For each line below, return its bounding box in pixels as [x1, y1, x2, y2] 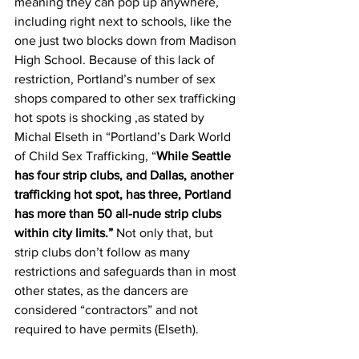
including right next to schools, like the [14, 14, 235, 28]
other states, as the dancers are [14, 283, 192, 297]
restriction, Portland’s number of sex [14, 71, 219, 86]
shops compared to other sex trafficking [14, 91, 239, 105]
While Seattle [156, 148, 234, 163]
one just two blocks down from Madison [14, 33, 240, 47]
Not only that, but [113, 225, 216, 240]
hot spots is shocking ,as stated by [14, 110, 208, 124]
